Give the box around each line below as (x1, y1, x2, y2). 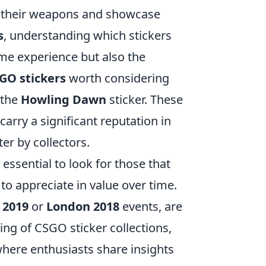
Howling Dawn (21, 91, 106, 108)
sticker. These (106, 91, 183, 108)
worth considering (66, 70, 169, 87)
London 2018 (46, 198, 119, 215)
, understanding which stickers (4, 27, 172, 44)
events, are (119, 198, 182, 215)
